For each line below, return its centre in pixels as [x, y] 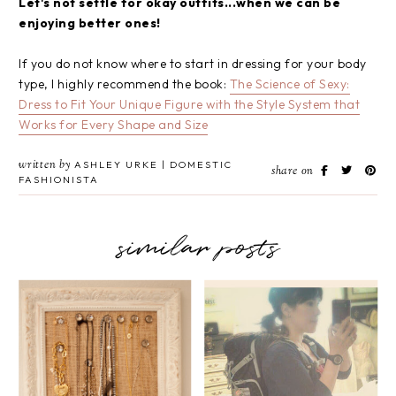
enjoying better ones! [90, 23]
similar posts [198, 248]
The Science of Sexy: [289, 84]
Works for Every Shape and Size [113, 124]
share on [294, 171]
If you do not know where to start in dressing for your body [193, 63]
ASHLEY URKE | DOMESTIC [152, 164]
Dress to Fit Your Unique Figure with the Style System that [189, 104]
